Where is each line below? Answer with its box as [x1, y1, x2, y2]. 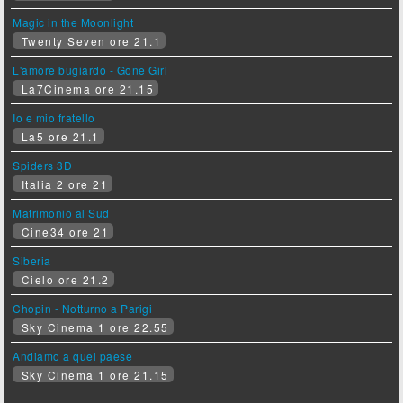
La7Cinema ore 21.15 [17, 81, 155, 97]
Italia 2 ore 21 [17, 176, 109, 193]
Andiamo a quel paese [13, 348, 133, 364]
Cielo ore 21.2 [17, 272, 110, 288]
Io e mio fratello [13, 110, 95, 126]
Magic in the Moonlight [13, 14, 134, 31]
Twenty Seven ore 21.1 [17, 33, 162, 49]
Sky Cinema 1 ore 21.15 [17, 367, 169, 383]
